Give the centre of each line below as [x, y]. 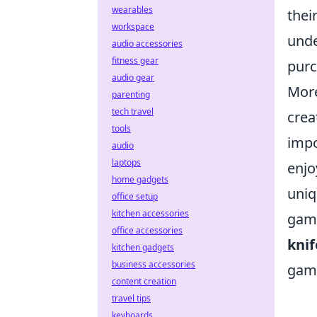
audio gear [133, 77]
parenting [131, 94]
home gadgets [140, 179]
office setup [135, 196]
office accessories [147, 230]
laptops [126, 162]
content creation [144, 281]
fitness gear [135, 60]
